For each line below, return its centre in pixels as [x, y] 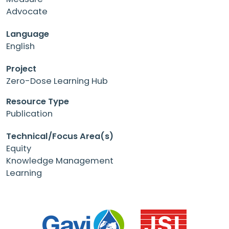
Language [28, 34]
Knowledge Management [60, 161]
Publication [29, 113]
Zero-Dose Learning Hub [57, 81]
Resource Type [38, 101]
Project [21, 68]
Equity [19, 148]
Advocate [27, 12]
